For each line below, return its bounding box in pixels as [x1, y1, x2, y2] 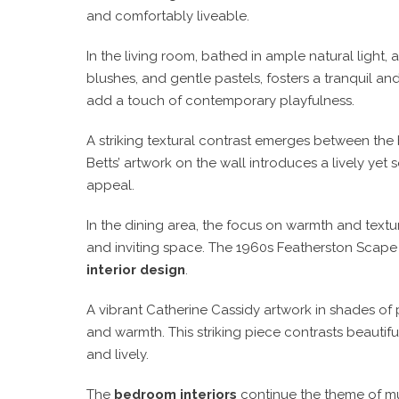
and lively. [86, 346, 149, 362]
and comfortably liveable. [86, 7, 249, 24]
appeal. [86, 176, 134, 193]
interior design [86, 261, 185, 278]
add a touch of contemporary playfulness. [86, 92, 354, 109]
